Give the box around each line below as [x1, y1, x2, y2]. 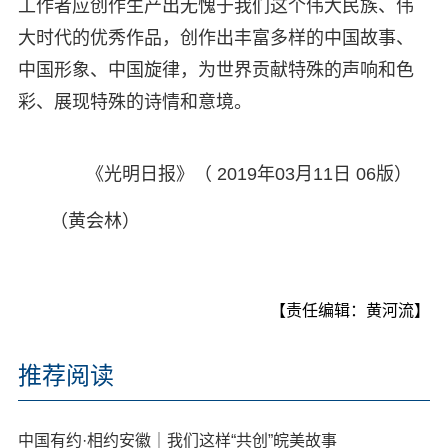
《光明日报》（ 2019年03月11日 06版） [85, 164, 412, 185]
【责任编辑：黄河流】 [270, 302, 431, 320]
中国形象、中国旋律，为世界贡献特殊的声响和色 [17, 60, 414, 81]
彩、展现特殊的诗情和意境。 [17, 92, 252, 113]
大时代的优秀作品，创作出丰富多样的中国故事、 [17, 28, 414, 49]
